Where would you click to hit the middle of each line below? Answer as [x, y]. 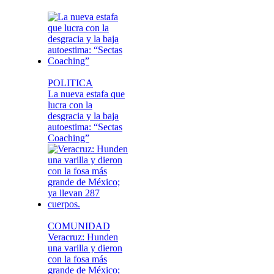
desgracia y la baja [83, 116]
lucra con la [70, 105]
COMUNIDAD [79, 226]
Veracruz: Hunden [83, 237]
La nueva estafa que [86, 94]
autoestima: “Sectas [85, 127]
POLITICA [70, 83]
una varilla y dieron [85, 248]
